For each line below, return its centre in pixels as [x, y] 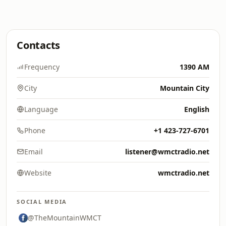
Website [38, 173]
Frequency [42, 67]
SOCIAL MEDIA [42, 202]
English [197, 109]
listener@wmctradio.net [167, 152]
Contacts [39, 45]
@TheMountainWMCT [65, 218]
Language [41, 109]
